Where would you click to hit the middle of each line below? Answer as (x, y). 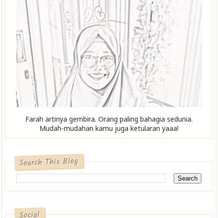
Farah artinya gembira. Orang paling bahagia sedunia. (109, 119)
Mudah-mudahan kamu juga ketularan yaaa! (109, 128)
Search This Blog (49, 163)
